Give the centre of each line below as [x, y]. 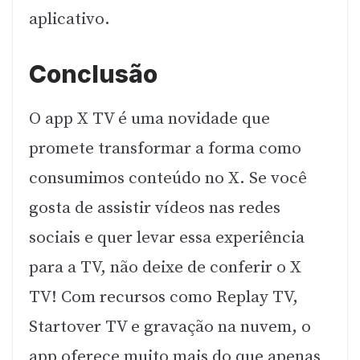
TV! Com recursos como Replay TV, [164, 298]
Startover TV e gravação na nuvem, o [170, 327]
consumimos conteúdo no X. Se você [168, 179]
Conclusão [93, 74]
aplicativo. [70, 19]
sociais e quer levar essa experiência [167, 238]
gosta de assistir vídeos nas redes [155, 209]
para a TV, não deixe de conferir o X [165, 268]
